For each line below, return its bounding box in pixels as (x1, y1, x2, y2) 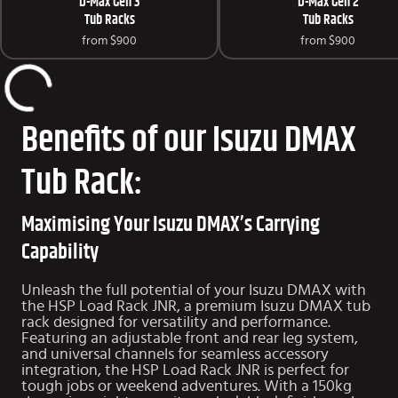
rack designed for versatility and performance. (21, 314, 330, 331)
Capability (21, 242, 99, 264)
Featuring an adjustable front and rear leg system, (21, 330, 362, 347)
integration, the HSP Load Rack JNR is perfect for (21, 362, 349, 379)
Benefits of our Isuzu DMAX (21, 123, 356, 159)
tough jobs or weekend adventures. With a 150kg (21, 378, 352, 395)
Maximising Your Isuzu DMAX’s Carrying (21, 214, 320, 236)
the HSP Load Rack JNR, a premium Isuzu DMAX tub (21, 298, 370, 315)
